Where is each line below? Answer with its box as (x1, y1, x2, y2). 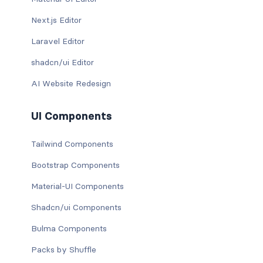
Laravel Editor (31, 35, 85, 46)
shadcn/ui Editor (31, 56, 94, 68)
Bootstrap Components (31, 159, 120, 170)
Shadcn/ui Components (31, 201, 122, 213)
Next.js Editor (31, 14, 82, 25)
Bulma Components (31, 222, 107, 234)
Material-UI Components (31, 180, 124, 191)
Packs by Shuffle (31, 244, 96, 255)
